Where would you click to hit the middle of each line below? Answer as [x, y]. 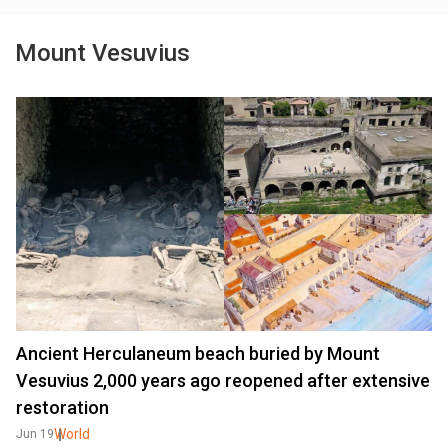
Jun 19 [35, 434]
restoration [62, 407]
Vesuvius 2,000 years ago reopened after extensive [223, 380]
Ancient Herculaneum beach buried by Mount [198, 353]
